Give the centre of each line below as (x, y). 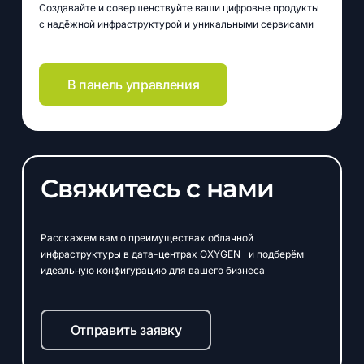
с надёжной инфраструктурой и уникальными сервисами (176, 24)
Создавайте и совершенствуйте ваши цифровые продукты (179, 8)
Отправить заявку (126, 329)
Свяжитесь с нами (157, 188)
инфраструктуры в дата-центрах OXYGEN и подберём (172, 253)
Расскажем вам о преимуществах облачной (147, 237)
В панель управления (133, 85)
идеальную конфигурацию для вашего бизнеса (152, 270)
